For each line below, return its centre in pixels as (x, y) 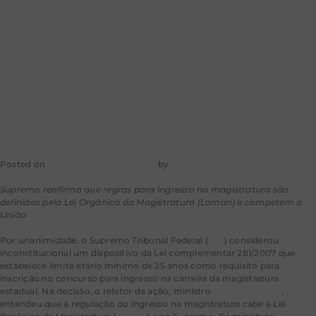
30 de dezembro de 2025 (102, 164)
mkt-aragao (197, 164)
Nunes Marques (248, 291)
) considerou (251, 241)
